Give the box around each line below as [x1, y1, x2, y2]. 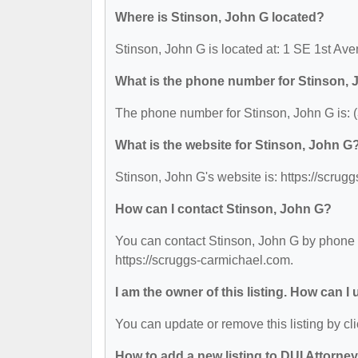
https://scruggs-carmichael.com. [115, 253, 293, 267]
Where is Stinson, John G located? [115, 10, 324, 24]
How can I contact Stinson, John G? [115, 202, 332, 216]
